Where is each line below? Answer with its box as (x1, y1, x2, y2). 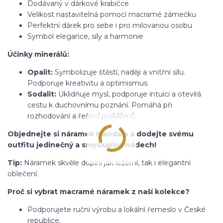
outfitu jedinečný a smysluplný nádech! (7, 140, 156, 150)
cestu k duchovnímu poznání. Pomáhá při (27, 101, 172, 110)
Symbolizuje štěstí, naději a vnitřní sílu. (53, 68, 185, 77)
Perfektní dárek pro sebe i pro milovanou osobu (27, 21, 192, 30)
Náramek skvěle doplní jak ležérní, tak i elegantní (22, 158, 191, 168)
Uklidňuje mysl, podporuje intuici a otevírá (56, 90, 201, 99)
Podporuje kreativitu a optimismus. (27, 79, 149, 88)
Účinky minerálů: (7, 50, 69, 59)
